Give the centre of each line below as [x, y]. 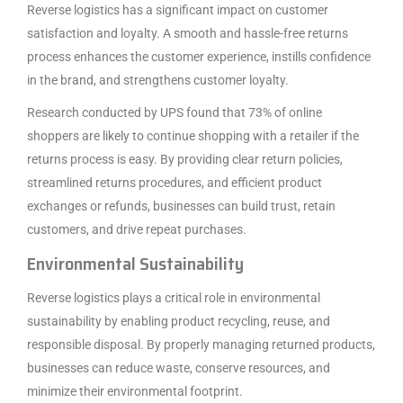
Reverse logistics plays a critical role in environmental [174, 297]
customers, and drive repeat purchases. [137, 229]
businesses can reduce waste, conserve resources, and [179, 367]
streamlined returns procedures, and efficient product [175, 182]
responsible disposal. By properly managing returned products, [201, 344]
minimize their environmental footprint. [135, 391]
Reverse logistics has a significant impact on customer [178, 9]
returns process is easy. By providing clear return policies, [185, 159]
